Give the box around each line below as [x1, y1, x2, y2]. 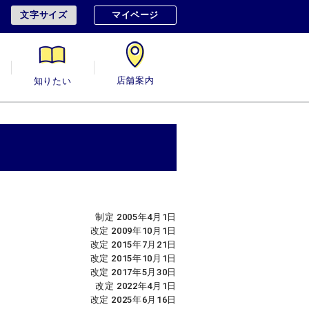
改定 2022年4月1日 [95, 281, 177, 292]
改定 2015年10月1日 [90, 253, 177, 264]
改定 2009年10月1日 [90, 226, 177, 237]
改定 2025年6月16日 [90, 295, 177, 306]
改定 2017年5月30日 [90, 267, 177, 278]
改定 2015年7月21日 [90, 239, 177, 250]
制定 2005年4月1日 [95, 212, 177, 223]
